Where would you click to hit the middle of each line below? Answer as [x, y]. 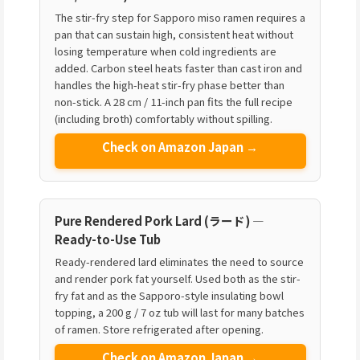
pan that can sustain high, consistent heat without [174, 35]
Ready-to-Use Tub [107, 239]
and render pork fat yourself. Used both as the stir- [177, 278]
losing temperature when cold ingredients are [165, 51]
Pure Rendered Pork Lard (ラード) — [159, 220]
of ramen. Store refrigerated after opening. [159, 329]
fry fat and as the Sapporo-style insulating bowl [169, 295]
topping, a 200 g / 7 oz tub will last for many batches [179, 312]
